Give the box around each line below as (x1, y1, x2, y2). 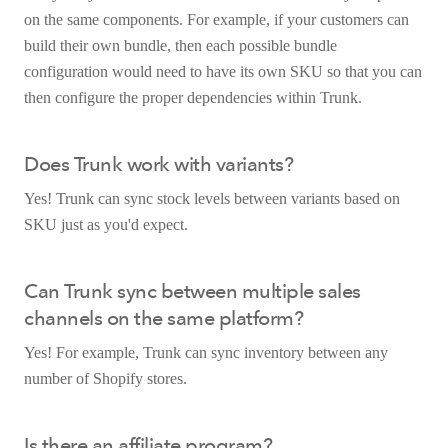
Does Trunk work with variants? (24, 151, 293, 176)
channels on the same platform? (24, 305, 303, 330)
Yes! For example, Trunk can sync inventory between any (24, 343, 388, 361)
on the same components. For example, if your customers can (24, 10, 409, 28)
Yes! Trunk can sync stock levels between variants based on (24, 189, 400, 207)
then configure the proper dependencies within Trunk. (24, 88, 362, 106)
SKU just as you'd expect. (24, 215, 188, 233)
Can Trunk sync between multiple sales (24, 278, 361, 303)
